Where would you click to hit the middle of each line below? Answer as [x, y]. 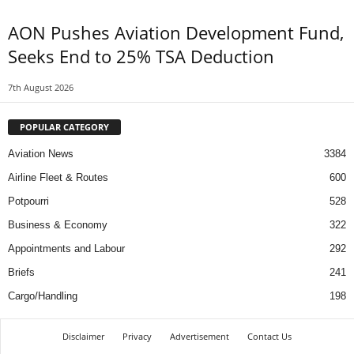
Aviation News [41, 153]
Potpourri [28, 201]
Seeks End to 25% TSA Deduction [141, 56]
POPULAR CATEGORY [64, 126]
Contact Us [269, 336]
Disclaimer [83, 336]
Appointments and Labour [66, 248]
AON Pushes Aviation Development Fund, [176, 32]
